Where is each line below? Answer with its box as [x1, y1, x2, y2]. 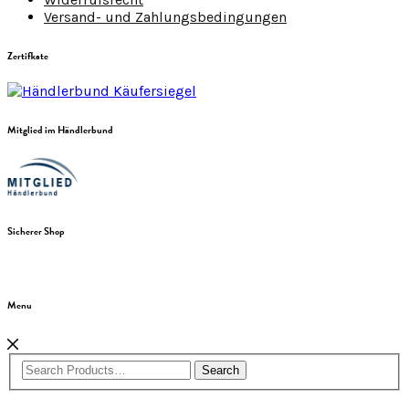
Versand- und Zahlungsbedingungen [44, 8, 287, 26]
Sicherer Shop [7, 224, 65, 240]
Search [202, 362, 239, 377]
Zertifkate [7, 48, 48, 65]
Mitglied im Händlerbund [7, 122, 113, 139]
